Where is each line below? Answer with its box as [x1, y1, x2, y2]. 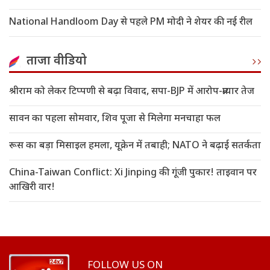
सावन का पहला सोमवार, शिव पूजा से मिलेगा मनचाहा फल [9, 113, 221, 126]
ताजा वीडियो [27, 54, 87, 70]
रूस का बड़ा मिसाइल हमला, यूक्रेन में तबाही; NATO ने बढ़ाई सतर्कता [9, 140, 261, 153]
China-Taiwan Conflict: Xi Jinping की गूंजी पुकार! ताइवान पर [9, 167, 257, 180]
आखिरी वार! [9, 181, 55, 195]
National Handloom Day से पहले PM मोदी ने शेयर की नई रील [9, 16, 253, 30]
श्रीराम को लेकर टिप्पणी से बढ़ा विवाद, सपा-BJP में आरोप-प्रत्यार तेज [9, 86, 254, 99]
